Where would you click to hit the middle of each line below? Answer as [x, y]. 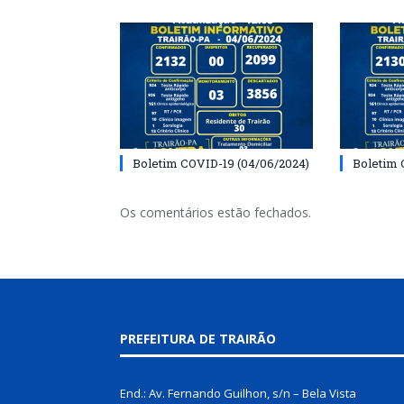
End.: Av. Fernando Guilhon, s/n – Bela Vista [238, 394]
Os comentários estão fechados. [216, 213]
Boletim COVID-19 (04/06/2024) [221, 164]
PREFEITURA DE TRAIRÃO [198, 339]
